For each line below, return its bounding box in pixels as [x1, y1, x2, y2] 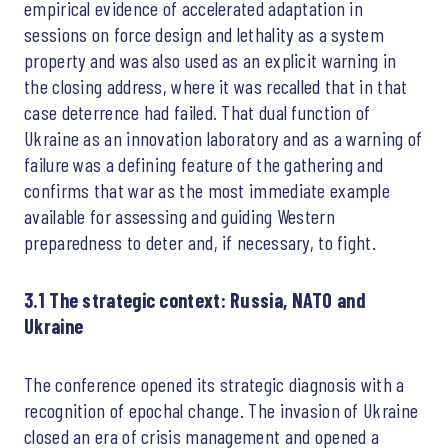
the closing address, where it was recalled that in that [24, 73, 408, 98]
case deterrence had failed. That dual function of [24, 99, 371, 124]
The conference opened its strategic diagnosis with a [24, 371, 405, 396]
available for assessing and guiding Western [24, 203, 335, 228]
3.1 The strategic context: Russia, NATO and [24, 287, 366, 312]
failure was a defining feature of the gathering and [24, 151, 384, 176]
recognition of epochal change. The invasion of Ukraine [24, 397, 419, 422]
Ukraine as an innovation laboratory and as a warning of [24, 125, 423, 150]
